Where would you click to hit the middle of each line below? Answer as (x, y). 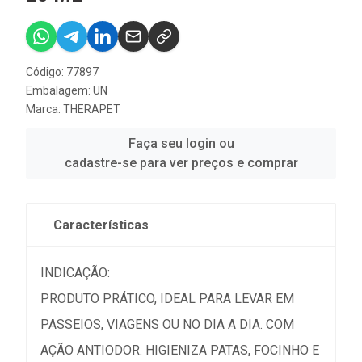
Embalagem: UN (67, 90)
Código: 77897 (62, 72)
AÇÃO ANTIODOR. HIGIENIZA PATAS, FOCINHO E (180, 350)
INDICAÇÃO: (75, 272)
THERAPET (92, 109)
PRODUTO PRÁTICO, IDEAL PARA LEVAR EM (167, 298)
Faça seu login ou (181, 143)
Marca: (44, 109)
